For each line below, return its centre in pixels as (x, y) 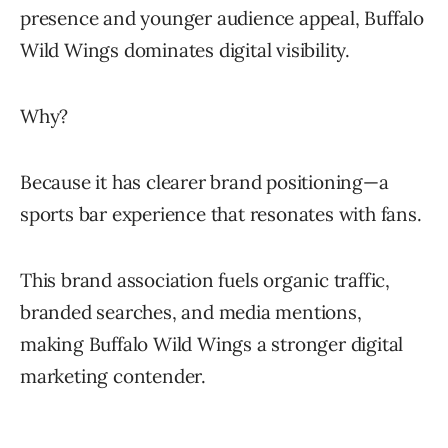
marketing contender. (113, 376)
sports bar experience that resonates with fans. (221, 214)
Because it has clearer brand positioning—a (204, 182)
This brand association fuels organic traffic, (205, 280)
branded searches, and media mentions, (191, 312)
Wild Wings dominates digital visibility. (185, 50)
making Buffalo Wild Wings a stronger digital (212, 344)
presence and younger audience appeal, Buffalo (222, 18)
